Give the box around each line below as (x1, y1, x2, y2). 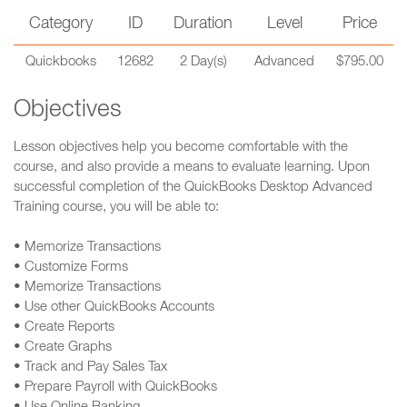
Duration (174, 16, 233, 33)
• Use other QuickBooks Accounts (14, 301, 214, 314)
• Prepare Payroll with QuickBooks (14, 381, 217, 394)
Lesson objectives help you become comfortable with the (14, 141, 348, 154)
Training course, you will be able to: (14, 201, 219, 214)
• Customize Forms (14, 261, 128, 274)
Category (28, 16, 93, 33)
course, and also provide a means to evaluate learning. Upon (14, 161, 370, 174)
